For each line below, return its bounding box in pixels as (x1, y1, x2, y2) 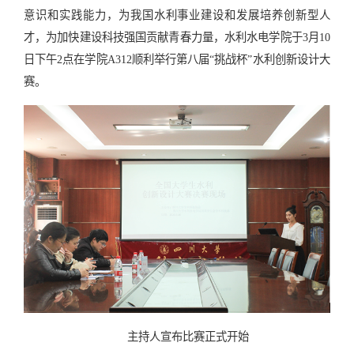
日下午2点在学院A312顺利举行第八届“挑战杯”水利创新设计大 (24, 52, 330, 66)
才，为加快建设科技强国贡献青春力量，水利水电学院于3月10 (24, 30, 330, 43)
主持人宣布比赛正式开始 (127, 330, 250, 343)
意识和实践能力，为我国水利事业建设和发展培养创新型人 (24, 8, 330, 21)
